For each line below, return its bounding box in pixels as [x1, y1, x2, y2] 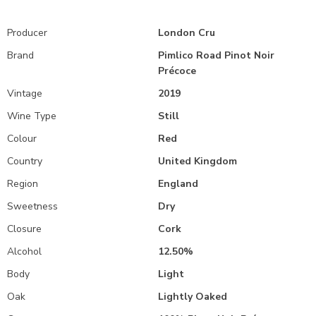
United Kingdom [158, 154, 237, 168]
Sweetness [7, 200, 58, 213]
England [158, 177, 198, 190]
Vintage [7, 87, 42, 100]
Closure [7, 222, 42, 236]
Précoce [158, 64, 196, 78]
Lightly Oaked [158, 290, 227, 303]
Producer [7, 26, 47, 39]
